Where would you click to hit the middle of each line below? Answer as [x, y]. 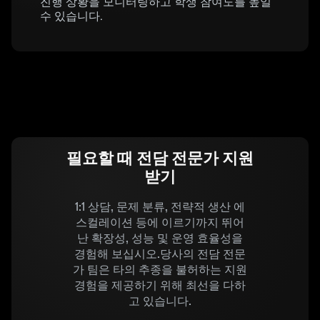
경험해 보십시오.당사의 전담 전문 [160, 254]
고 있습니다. [160, 301]
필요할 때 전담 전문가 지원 [160, 158]
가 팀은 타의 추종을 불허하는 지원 [160, 270]
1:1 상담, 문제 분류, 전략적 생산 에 [160, 207]
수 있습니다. [71, 16]
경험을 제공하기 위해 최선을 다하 [160, 285]
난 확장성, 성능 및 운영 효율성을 [160, 238]
